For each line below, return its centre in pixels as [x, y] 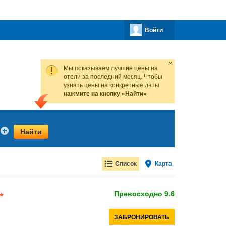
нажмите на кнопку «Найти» [105, 94]
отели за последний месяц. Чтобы [113, 77]
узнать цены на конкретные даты [111, 85]
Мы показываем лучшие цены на [111, 68]
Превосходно [139, 194]
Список [126, 164]
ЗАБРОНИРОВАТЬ [142, 217]
